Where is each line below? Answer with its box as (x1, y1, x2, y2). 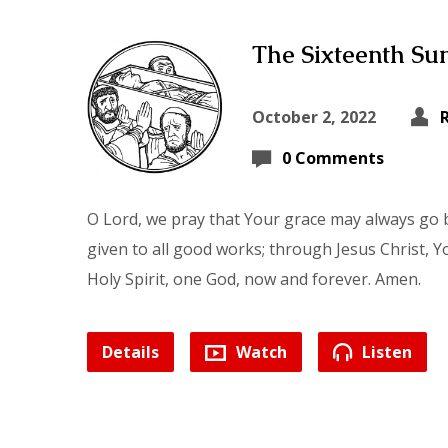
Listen (358, 341, 412, 363)
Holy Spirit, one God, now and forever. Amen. (87, 268, 421, 290)
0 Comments (282, 147, 384, 169)
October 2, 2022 (252, 106, 376, 128)
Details (102, 341, 159, 363)
